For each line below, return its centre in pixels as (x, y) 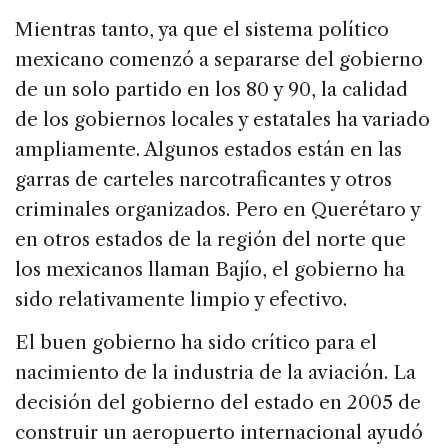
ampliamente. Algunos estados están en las (208, 150)
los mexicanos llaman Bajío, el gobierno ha (210, 270)
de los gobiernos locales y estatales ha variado (222, 120)
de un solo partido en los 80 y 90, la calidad (211, 90)
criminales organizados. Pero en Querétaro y (217, 210)
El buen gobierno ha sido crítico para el (196, 343)
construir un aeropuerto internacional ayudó (219, 433)
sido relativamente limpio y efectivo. (181, 300)
